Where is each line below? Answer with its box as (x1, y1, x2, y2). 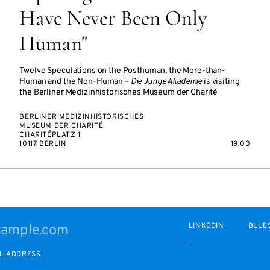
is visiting (202, 77, 240, 87)
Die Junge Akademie (130, 77, 202, 87)
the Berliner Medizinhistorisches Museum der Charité (19, 87, 218, 98)
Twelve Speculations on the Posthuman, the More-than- (19, 66, 226, 76)
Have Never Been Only (19, 5, 207, 31)
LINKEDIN (188, 221, 224, 231)
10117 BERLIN (19, 139, 67, 149)
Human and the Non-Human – (19, 77, 131, 87)
